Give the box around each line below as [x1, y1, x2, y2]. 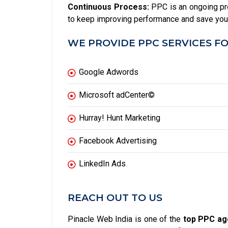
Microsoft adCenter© [79, 90, 155, 100]
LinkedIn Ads [79, 159, 126, 169]
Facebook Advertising [79, 136, 157, 146]
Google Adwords [79, 67, 138, 77]
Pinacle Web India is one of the [68, 214, 183, 224]
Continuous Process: [68, 2, 149, 12]
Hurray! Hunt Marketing [79, 113, 160, 123]
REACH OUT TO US [68, 192, 162, 204]
